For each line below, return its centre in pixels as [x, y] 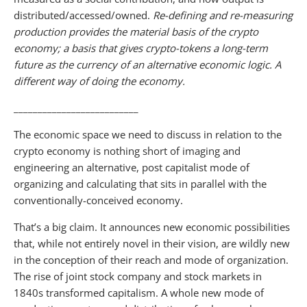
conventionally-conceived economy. [98, 200]
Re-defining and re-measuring [223, 15]
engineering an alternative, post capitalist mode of [132, 167]
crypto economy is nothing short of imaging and [127, 150]
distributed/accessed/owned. [83, 15]
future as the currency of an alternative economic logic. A [147, 64]
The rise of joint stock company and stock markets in [138, 276]
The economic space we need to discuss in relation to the [148, 134]
